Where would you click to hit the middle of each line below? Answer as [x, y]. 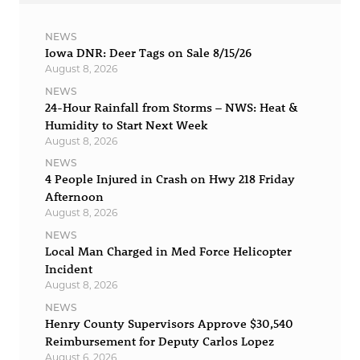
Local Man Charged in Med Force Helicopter [168, 251]
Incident [68, 268]
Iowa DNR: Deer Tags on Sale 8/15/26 [148, 53]
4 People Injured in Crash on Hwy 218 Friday [170, 179]
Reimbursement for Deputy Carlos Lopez [159, 341]
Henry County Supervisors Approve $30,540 [169, 323]
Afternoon [74, 197]
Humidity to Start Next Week [126, 125]
